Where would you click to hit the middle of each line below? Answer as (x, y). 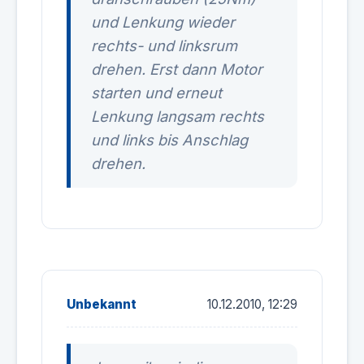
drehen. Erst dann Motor (177, 69)
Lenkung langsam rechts (178, 116)
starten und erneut (156, 93)
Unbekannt (102, 304)
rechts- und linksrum (164, 45)
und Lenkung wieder (163, 22)
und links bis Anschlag (169, 140)
